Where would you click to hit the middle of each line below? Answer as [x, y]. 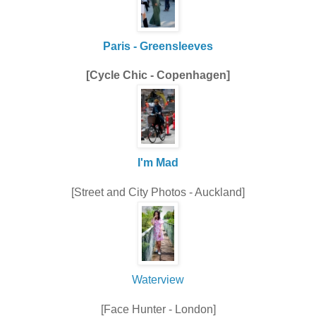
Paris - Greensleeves [158, 46]
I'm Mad [158, 163]
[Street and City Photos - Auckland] [158, 193]
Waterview [158, 280]
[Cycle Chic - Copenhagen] [158, 75]
